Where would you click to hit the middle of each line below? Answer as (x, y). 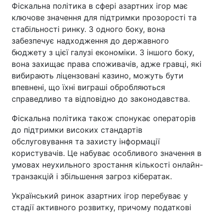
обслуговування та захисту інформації (86, 141)
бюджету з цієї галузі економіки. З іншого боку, (103, 52)
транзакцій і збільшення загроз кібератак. (92, 176)
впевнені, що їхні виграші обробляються (88, 87)
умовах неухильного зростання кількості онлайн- (107, 164)
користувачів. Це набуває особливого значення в (107, 153)
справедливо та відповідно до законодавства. (101, 99)
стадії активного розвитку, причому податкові (101, 207)
